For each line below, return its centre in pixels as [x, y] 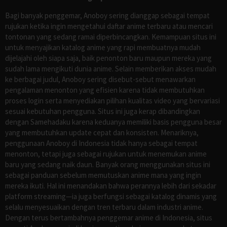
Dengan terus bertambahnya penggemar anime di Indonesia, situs [109, 218]
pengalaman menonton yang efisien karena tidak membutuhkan [105, 90]
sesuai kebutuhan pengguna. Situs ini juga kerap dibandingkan [103, 111]
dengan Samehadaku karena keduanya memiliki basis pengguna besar [113, 122]
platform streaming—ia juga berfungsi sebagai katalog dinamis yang [111, 197]
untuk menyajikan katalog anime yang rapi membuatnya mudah [103, 48]
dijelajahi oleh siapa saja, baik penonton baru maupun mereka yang [108, 58]
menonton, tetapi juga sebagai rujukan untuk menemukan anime [106, 154]
